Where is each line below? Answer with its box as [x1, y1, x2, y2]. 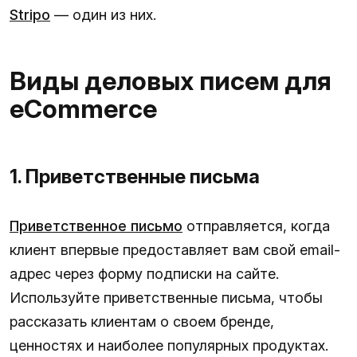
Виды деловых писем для [10, 65, 331, 96]
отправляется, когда [182, 217, 330, 234]
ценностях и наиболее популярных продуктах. [10, 336, 328, 354]
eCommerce [10, 92, 157, 124]
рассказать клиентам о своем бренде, [10, 312, 274, 330]
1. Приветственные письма [10, 164, 260, 188]
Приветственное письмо [10, 217, 182, 234]
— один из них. [50, 6, 156, 23]
